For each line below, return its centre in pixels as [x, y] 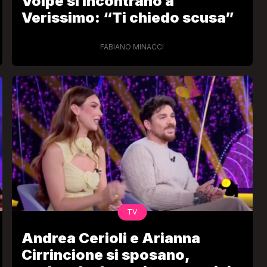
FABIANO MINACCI [132, 46]
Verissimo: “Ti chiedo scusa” [128, 17]
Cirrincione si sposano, [105, 255]
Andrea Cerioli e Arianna [111, 238]
